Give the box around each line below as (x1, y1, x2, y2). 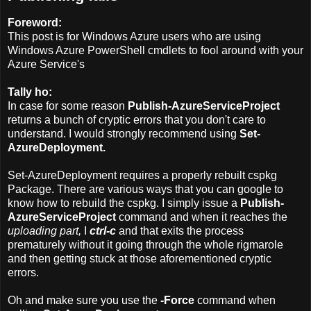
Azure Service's (8, 58, 85, 71)
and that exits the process (116, 225, 244, 237)
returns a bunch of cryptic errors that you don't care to (8, 114, 266, 126)
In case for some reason (8, 100, 128, 112)
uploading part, (8, 225, 84, 237)
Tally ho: (8, 86, 52, 99)
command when (194, 294, 276, 307)
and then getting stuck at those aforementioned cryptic (8, 253, 271, 265)
